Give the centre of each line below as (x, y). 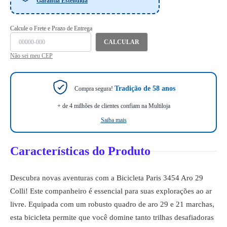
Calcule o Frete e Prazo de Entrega (51, 28)
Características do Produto (80, 151)
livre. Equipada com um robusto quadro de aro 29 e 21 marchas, (112, 204)
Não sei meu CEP (31, 56)
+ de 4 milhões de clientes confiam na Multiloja (113, 106)
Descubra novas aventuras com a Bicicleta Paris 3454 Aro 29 (107, 178)
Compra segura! (94, 88)
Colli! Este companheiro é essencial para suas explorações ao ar (111, 191)
